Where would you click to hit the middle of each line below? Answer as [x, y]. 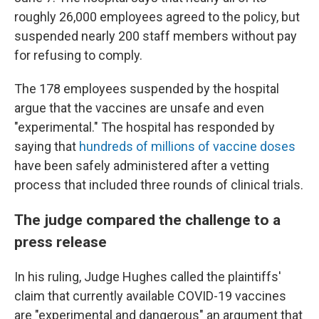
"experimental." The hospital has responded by [145, 127]
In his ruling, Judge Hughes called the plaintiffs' [148, 277]
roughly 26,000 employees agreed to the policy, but [157, 17]
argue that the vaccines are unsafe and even [139, 108]
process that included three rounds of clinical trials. [159, 185]
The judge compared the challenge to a [147, 220]
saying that [47, 146]
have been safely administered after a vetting [142, 166]
